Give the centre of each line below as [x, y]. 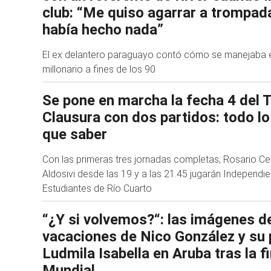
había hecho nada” [103, 29]
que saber [75, 134]
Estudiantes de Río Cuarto [97, 188]
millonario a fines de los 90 [99, 69]
